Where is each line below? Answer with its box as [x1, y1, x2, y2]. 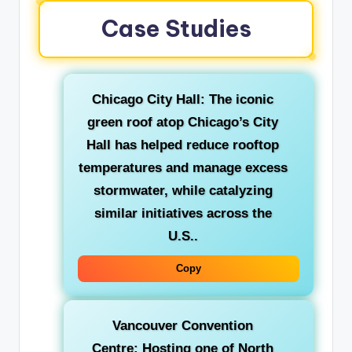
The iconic [205, 91, 273, 107]
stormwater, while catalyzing [93, 182, 273, 198]
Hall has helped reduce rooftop [86, 137, 279, 152]
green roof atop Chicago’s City [87, 114, 278, 130]
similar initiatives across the [93, 205, 272, 221]
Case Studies [101, 13, 251, 43]
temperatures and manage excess [78, 159, 288, 175]
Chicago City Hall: [92, 91, 205, 107]
